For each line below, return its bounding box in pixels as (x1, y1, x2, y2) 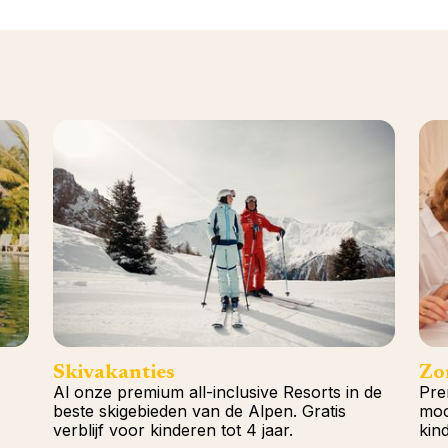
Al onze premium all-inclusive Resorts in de (53, 381, 383, 402)
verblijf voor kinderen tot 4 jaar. (53, 419, 294, 440)
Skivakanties (53, 362, 176, 383)
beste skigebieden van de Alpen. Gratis (53, 400, 347, 421)
